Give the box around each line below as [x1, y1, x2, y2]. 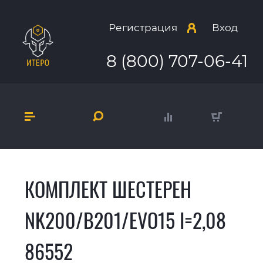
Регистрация [109, 22, 178, 34]
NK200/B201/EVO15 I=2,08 [25, 205, 226, 235]
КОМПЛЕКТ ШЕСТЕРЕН [25, 174, 191, 204]
